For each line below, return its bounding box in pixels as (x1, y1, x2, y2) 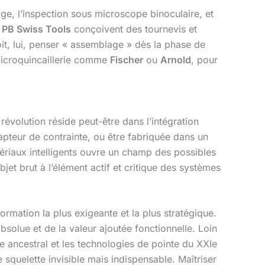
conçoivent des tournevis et (71, 23, 197, 35)
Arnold (160, 54, 191, 66)
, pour (191, 54, 218, 66)
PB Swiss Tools (2, 23, 71, 35)
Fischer (110, 54, 143, 66)
